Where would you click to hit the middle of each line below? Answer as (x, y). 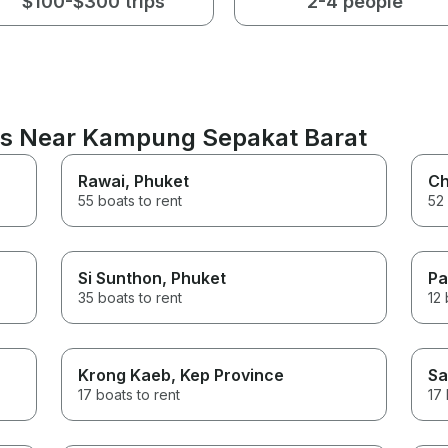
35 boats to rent (130, 297)
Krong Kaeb (125, 374)
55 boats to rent (130, 200)
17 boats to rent (129, 394)
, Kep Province (228, 374)
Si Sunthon (120, 277)
